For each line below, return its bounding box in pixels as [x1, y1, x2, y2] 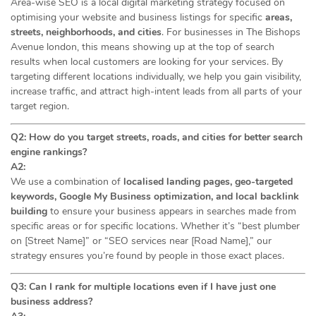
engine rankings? [11, 145, 87, 159]
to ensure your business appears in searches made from [47, 205, 296, 218]
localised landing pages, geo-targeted [123, 175, 293, 188]
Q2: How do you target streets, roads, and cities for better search [11, 130, 303, 144]
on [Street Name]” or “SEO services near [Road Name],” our [11, 234, 272, 248]
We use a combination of [11, 175, 123, 188]
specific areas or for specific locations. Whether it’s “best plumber [11, 219, 300, 233]
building [11, 205, 47, 218]
